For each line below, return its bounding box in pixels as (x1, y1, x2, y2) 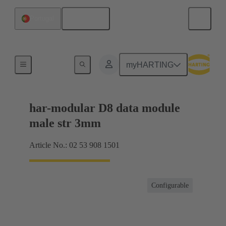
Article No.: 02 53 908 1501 (29, 141, 120, 150)
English (76, 14, 103, 23)
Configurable (151, 182, 189, 190)
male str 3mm (29, 117, 101, 130)
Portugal (30, 15, 54, 22)
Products (39, 59, 64, 67)
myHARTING (126, 60, 174, 69)
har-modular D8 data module (29, 101, 180, 115)
